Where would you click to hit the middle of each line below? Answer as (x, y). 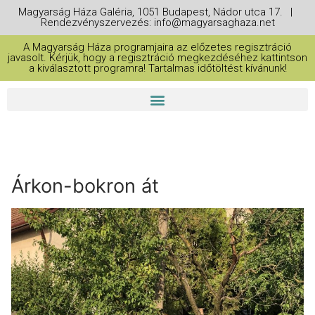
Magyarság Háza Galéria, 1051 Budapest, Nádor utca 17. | (157, 12)
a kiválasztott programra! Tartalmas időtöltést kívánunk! (157, 68)
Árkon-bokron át (85, 186)
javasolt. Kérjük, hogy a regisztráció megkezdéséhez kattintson (157, 58)
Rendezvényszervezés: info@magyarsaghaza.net (157, 22)
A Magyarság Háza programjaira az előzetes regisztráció (157, 47)
